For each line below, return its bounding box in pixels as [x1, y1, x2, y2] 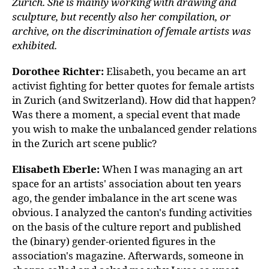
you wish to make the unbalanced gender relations [12, 122, 257, 136]
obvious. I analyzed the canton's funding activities [12, 205, 252, 219]
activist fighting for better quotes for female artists [12, 79, 255, 92]
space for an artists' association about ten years [12, 177, 241, 190]
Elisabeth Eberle [12, 162, 97, 176]
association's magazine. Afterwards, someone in [12, 249, 244, 262]
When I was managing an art [102, 162, 243, 176]
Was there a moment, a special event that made [12, 107, 240, 121]
